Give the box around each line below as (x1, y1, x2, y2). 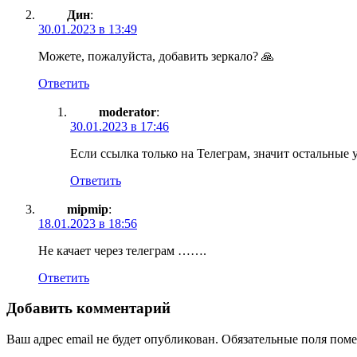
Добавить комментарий (6, 300, 171, 317)
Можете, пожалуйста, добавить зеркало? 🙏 (38, 49, 274, 63)
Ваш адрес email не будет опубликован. (6, 332, 218, 347)
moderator (99, 104, 156, 119)
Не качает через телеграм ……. (38, 243, 206, 257)
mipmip (67, 202, 108, 216)
